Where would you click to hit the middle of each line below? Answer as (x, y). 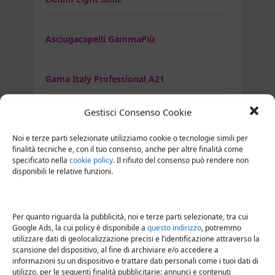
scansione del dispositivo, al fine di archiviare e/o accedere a (115, 250)
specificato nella (41, 160)
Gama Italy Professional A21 (105, 79)
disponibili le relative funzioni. (63, 171)
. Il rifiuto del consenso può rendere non (181, 160)
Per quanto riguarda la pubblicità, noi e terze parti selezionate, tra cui (130, 217)
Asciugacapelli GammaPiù (100, 39)
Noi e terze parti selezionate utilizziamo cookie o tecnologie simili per (130, 138)
